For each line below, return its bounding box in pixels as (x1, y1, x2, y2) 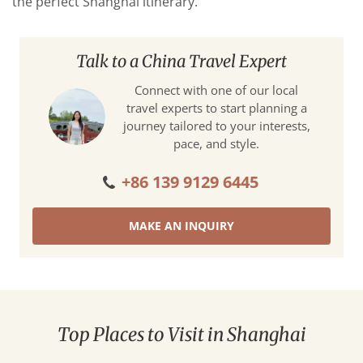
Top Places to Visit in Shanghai (57, 323, 306, 347)
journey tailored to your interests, (122, 117, 310, 135)
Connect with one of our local (135, 82, 298, 99)
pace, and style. (173, 135, 259, 152)
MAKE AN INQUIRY (129, 218, 234, 234)
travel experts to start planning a (126, 100, 307, 117)
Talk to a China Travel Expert (76, 51, 287, 72)
